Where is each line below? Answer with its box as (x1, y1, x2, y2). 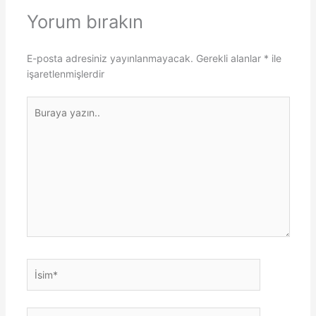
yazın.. (25, 113, 56, 126)
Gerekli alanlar (195, 52, 264, 65)
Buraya (25, 97, 59, 110)
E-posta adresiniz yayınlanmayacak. (26, 52, 193, 65)
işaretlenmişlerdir (26, 68, 104, 80)
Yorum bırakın (26, 11, 143, 33)
